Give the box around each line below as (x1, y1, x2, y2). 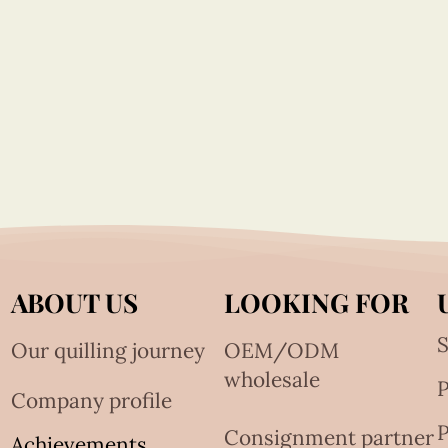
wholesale (223, 366, 320, 394)
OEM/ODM (223, 337, 339, 365)
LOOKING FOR (223, 285, 409, 321)
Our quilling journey (11, 337, 206, 365)
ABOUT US (11, 285, 139, 321)
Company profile (11, 387, 173, 415)
